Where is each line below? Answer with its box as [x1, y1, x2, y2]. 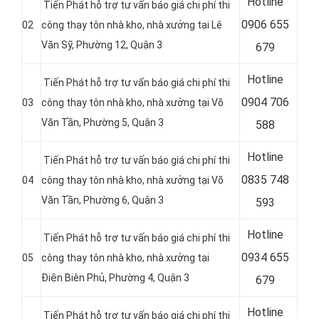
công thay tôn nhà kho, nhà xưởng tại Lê [41, 19, 222, 31]
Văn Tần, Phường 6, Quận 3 [41, 194, 164, 206]
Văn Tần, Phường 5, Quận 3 [41, 117, 164, 129]
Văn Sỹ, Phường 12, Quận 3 [41, 39, 162, 51]
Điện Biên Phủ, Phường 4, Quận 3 [41, 272, 189, 284]
